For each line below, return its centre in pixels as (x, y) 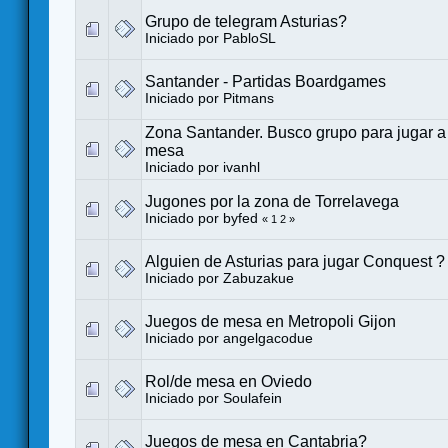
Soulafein (252, 398)
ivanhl (241, 167)
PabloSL (249, 38)
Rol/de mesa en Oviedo (228, 381)
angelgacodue (268, 338)
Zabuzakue (258, 278)
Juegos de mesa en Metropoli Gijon (270, 321)
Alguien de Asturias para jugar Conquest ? (295, 261)
